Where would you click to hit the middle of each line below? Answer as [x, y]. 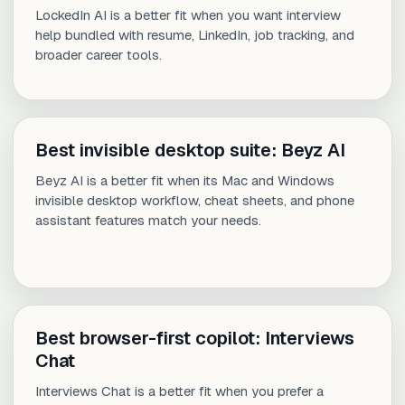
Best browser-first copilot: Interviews [195, 339]
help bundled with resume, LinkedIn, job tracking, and [195, 35]
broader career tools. [99, 55]
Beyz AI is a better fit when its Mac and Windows [185, 181]
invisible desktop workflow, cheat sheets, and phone [195, 201]
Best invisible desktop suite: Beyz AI [190, 151]
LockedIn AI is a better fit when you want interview [188, 15]
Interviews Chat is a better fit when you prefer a [179, 391]
